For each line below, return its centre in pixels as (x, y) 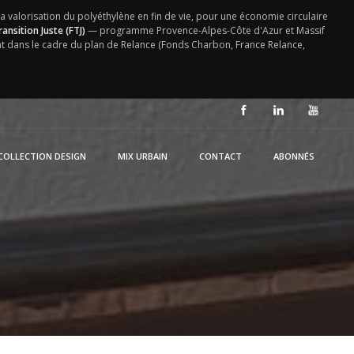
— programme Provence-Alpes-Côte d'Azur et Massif (205, 30)
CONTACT (220, 156)
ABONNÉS (294, 156)
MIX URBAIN (143, 156)
